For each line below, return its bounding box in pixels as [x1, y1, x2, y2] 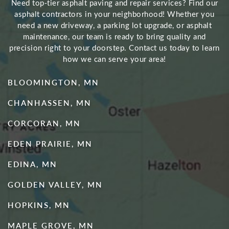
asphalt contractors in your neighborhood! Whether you [14, 8, 215, 19]
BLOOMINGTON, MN [8, 77, 99, 87]
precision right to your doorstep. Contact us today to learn [9, 42, 220, 53]
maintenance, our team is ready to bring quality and [23, 31, 206, 41]
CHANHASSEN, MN [8, 97, 91, 108]
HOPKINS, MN [8, 199, 70, 210]
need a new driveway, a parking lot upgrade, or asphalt [17, 19, 212, 30]
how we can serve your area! [63, 53, 166, 64]
